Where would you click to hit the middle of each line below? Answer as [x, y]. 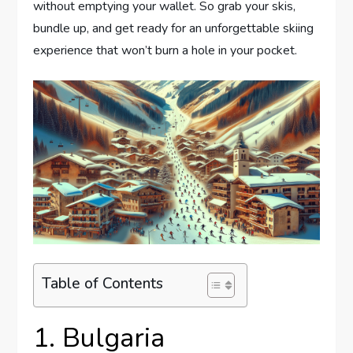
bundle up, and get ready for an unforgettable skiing [174, 29]
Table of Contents [103, 283]
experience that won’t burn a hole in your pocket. [165, 51]
